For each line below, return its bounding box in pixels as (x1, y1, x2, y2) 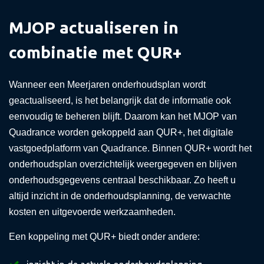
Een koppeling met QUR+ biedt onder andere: (9, 232, 200, 242)
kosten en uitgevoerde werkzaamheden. (9, 207, 176, 217)
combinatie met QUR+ (9, 43, 181, 61)
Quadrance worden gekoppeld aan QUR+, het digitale (9, 127, 233, 137)
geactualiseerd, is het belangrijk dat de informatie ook (9, 95, 231, 105)
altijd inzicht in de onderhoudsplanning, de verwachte (9, 191, 231, 201)
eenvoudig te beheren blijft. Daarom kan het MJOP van (9, 111, 237, 121)
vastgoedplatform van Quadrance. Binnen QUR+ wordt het (9, 143, 252, 153)
